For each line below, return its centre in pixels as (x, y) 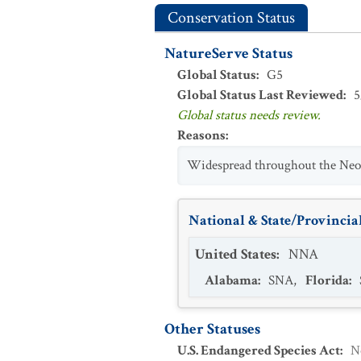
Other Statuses (212, 329)
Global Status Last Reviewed (260, 95)
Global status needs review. (249, 115)
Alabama (231, 280)
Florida (327, 280)
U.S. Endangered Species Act (259, 351)
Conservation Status (231, 18)
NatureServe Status (228, 54)
